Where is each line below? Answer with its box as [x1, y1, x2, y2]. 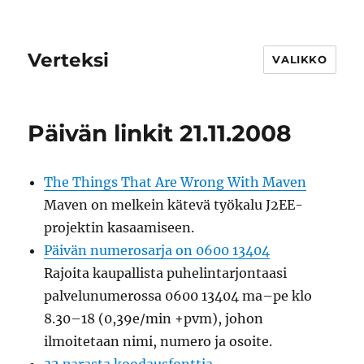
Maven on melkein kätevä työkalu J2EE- [44, 197, 304, 213]
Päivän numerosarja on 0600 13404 [44, 242, 271, 258]
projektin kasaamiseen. [44, 219, 195, 236]
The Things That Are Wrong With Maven [44, 174, 307, 190]
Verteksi [28, 48, 110, 71]
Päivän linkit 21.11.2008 [28, 119, 292, 147]
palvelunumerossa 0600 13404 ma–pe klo [44, 288, 313, 304]
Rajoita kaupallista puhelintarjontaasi [44, 265, 288, 281]
